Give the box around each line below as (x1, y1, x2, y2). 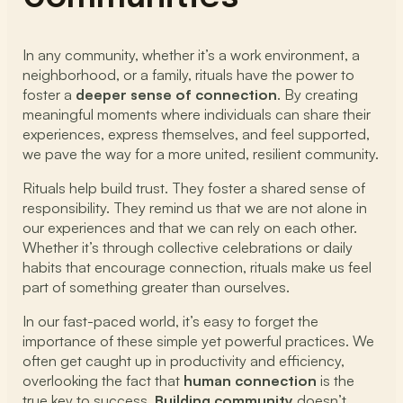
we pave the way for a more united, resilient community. (22, 144, 380, 163)
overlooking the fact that (22, 372, 184, 390)
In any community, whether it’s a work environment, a (22, 45, 361, 64)
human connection (184, 372, 318, 390)
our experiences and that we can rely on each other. (22, 219, 358, 237)
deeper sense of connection (76, 85, 278, 103)
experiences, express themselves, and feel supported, (22, 124, 371, 143)
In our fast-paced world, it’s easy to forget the (22, 312, 319, 331)
